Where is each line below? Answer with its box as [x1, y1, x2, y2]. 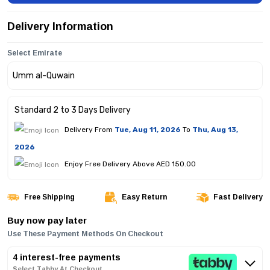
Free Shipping [22, 189, 75, 204]
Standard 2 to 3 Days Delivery [14, 105, 131, 115]
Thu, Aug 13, [192, 125, 238, 134]
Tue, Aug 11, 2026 [115, 125, 181, 134]
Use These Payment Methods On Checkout [7, 226, 163, 240]
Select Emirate [7, 46, 62, 60]
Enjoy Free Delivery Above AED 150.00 [63, 159, 196, 168]
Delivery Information [7, 16, 113, 36]
